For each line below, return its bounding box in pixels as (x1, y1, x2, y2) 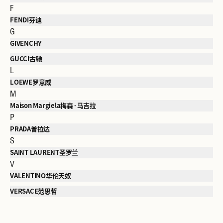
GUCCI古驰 (10, 56, 42, 62)
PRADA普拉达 (10, 126, 50, 132)
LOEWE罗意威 (10, 79, 52, 86)
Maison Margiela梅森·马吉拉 (10, 103, 96, 109)
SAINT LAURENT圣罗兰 (10, 149, 79, 156)
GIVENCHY (10, 40, 42, 47)
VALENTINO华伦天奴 (10, 173, 71, 179)
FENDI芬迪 (10, 17, 42, 23)
